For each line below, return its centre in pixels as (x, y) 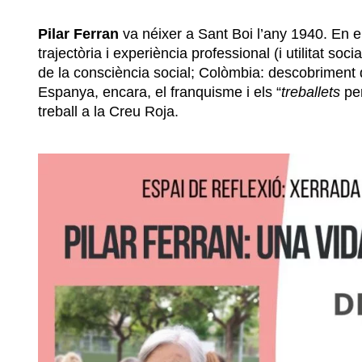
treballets (311, 93)
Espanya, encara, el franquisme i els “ (160, 93)
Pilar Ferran (78, 34)
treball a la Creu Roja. (108, 112)
